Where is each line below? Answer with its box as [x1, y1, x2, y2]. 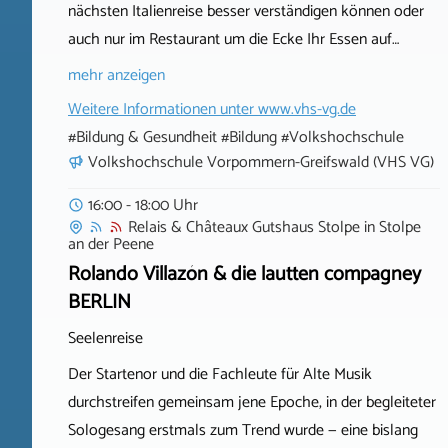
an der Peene [68, 231, 154, 259]
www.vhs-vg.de [258, 96, 356, 124]
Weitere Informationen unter [68, 96, 258, 124]
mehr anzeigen [68, 62, 165, 90]
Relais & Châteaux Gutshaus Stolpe [128, 214, 360, 242]
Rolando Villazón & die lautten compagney [68, 258, 421, 292]
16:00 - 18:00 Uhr [88, 192, 198, 220]
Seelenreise [68, 325, 143, 353]
